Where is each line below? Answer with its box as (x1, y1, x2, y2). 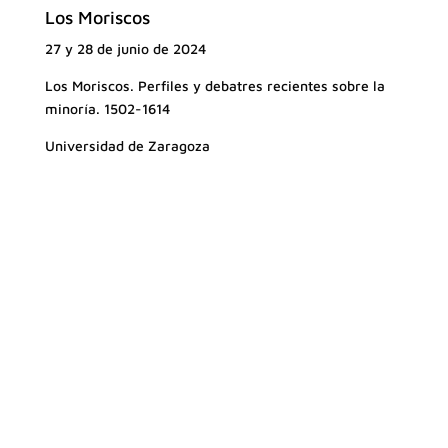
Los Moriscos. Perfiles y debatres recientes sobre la (44, 77, 385, 95)
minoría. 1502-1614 (44, 100, 170, 118)
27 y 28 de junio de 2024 (44, 40, 206, 58)
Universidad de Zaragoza (44, 137, 210, 155)
